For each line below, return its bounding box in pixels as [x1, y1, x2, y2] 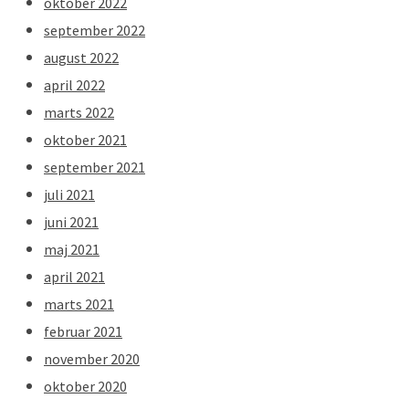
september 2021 [44, 157, 145, 176]
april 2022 [44, 75, 105, 94]
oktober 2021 [44, 130, 127, 149]
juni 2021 [44, 212, 99, 231]
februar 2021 [44, 321, 122, 341]
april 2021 [44, 267, 105, 286]
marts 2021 [44, 294, 114, 313]
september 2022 [44, 20, 145, 39]
